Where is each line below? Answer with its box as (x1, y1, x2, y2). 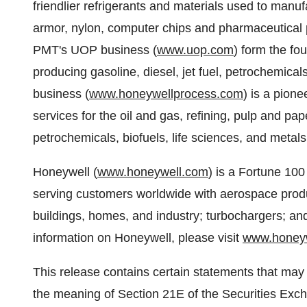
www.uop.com (157, 43, 234, 57)
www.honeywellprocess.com (89, 87, 243, 101)
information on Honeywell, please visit (33, 231, 243, 245)
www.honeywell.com (97, 165, 208, 179)
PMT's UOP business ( (33, 43, 157, 57)
